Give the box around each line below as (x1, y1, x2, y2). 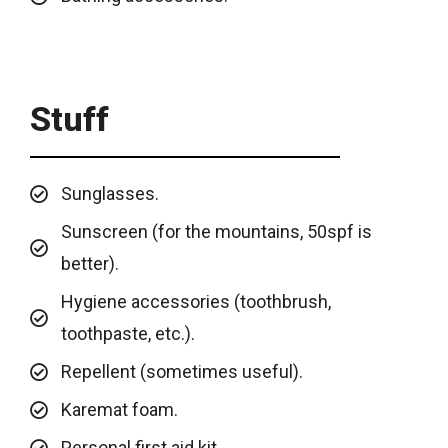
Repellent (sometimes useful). (60, 361, 303, 383)
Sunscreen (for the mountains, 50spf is (60, 221, 372, 243)
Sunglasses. (60, 183, 159, 205)
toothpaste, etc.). (60, 323, 195, 345)
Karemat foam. (60, 399, 178, 421)
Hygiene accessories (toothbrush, (60, 291, 331, 313)
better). (60, 253, 119, 275)
